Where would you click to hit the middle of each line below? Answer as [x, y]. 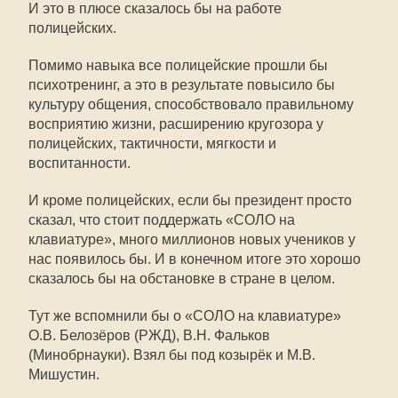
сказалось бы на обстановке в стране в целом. [182, 279]
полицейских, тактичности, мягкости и [152, 143]
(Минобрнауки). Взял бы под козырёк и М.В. [172, 355]
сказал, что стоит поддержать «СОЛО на [162, 220]
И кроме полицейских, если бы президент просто [190, 200]
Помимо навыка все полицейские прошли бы [178, 65]
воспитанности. [80, 163]
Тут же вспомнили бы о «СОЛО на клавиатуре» [185, 316]
